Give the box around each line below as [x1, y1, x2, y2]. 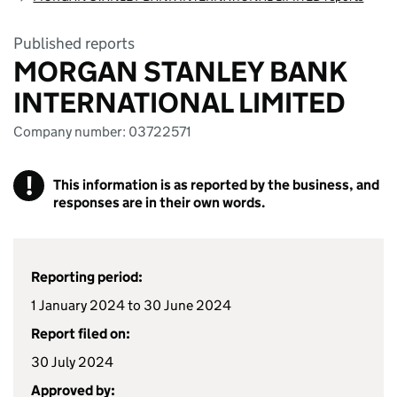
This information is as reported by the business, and [53, 176, 379, 193]
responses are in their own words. [53, 194, 265, 211]
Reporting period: [31, 269, 143, 285]
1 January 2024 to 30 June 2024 [31, 297, 231, 314]
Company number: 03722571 [13, 123, 191, 140]
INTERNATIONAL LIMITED [13, 85, 346, 121]
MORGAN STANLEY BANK [13, 54, 347, 90]
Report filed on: [31, 325, 130, 342]
